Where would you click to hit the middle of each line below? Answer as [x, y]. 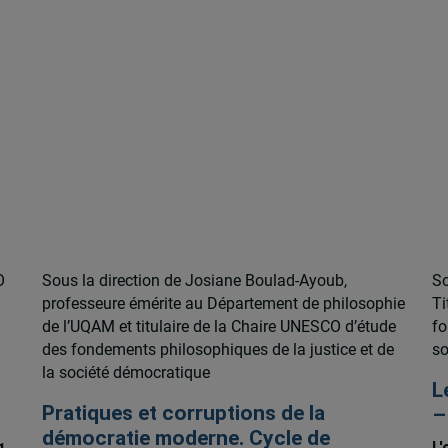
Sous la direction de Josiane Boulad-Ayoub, [194, 281]
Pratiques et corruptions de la [183, 413]
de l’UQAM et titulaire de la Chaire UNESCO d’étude [218, 327]
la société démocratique [125, 373]
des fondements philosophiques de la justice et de [217, 350]
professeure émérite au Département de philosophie [223, 304]
